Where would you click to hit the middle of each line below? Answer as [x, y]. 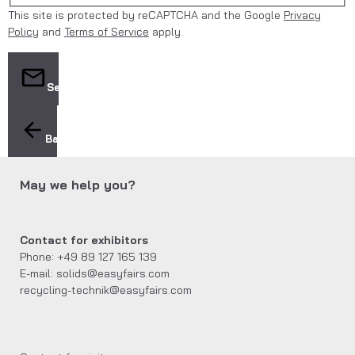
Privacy [302, 15]
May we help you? [78, 184]
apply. [166, 32]
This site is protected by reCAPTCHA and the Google [146, 15]
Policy [23, 32]
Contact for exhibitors [84, 240]
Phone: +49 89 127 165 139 [88, 256]
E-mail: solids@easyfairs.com [95, 273]
